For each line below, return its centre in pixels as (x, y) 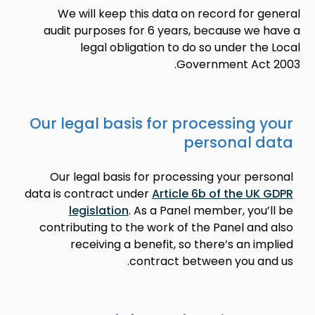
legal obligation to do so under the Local (190, 47)
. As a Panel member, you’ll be (211, 211)
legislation (98, 211)
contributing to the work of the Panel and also (166, 227)
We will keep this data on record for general (179, 14)
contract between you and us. (211, 261)
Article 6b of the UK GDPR (222, 194)
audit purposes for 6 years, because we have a (172, 31)
